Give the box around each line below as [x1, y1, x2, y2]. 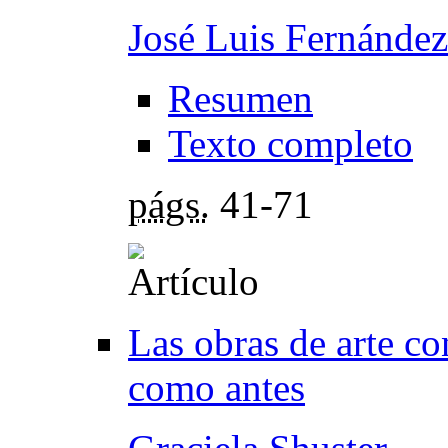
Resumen [168, 76, 313, 120]
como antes [128, 365, 305, 409]
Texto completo [168, 121, 413, 165]
